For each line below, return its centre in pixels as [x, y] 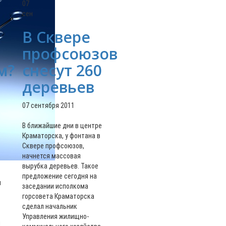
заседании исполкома [55, 186]
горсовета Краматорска [58, 196]
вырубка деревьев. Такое [60, 166]
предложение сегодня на [60, 176]
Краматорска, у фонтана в [61, 136]
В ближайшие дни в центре [62, 126]
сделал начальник [50, 206]
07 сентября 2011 [48, 105]
